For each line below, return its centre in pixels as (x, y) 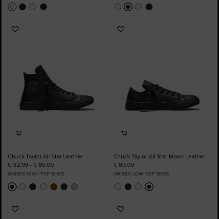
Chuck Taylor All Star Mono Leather (159, 156)
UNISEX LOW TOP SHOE (141, 174)
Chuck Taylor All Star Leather (45, 156)
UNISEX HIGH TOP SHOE (36, 174)
